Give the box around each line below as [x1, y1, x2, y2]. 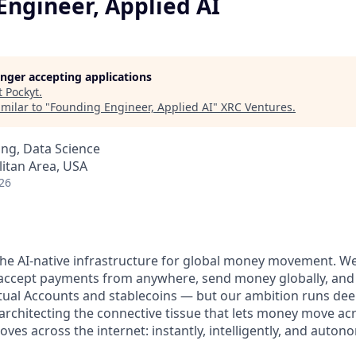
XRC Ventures [221, 99, 292, 114]
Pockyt [6, 84, 39, 99]
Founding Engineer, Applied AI [50, 99, 213, 114]
